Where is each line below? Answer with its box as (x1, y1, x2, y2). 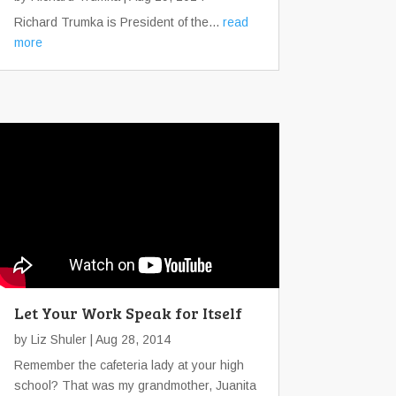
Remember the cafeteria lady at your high (14, 357, 244, 372)
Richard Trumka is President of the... (14, 14, 223, 29)
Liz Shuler (31, 331, 87, 346)
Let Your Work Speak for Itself (14, 301, 242, 324)
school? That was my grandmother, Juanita (14, 377, 256, 392)
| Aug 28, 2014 (87, 331, 171, 346)
